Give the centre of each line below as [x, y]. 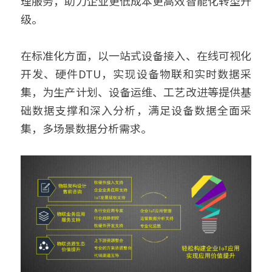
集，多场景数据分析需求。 [89, 128]
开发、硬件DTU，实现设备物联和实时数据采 [136, 73]
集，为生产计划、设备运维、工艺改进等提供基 [136, 92]
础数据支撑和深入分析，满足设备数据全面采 [136, 110]
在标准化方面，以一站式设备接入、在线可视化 [136, 55]
